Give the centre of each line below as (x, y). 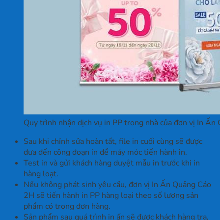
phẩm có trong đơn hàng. (67, 206)
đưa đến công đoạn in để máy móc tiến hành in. (105, 152)
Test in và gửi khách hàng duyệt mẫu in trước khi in (112, 163)
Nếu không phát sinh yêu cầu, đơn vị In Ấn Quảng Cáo (117, 185)
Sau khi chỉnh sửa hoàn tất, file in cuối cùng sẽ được (113, 142)
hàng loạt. (41, 174)
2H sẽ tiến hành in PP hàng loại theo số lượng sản (111, 196)
